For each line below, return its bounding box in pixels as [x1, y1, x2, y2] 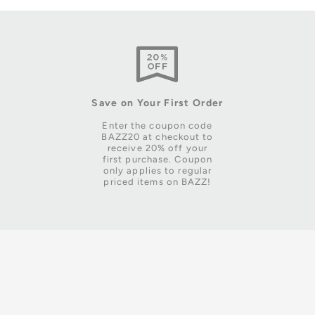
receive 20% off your [107, 143, 207, 154]
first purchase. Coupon [102, 154, 213, 165]
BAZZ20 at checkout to [101, 131, 214, 143]
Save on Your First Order [91, 97, 224, 110]
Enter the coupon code [102, 120, 213, 131]
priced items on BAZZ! [103, 176, 212, 188]
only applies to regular [103, 165, 212, 176]
